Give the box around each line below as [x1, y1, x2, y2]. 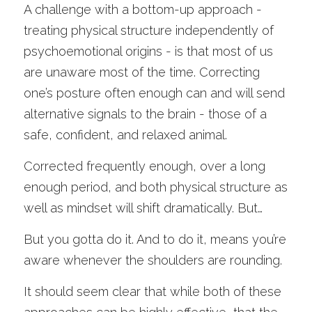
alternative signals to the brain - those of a [24, 107, 267, 121]
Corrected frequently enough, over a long [24, 159, 265, 173]
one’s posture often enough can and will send [24, 86, 285, 100]
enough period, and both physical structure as [24, 180, 288, 194]
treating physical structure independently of [24, 23, 274, 38]
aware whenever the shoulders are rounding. [24, 253, 286, 267]
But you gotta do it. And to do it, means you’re [24, 232, 286, 247]
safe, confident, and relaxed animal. [24, 127, 231, 142]
